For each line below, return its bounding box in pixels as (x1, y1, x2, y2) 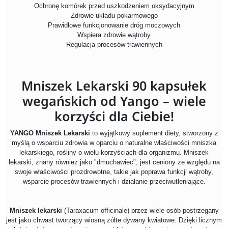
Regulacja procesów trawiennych (66, 41, 162, 49)
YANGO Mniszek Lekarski (10, 129, 90, 137)
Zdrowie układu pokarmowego (70, 12, 158, 20)
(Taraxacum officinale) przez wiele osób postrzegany (62, 207, 219, 215)
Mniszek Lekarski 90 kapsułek (21, 77, 207, 95)
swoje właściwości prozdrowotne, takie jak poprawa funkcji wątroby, (15, 168, 213, 176)
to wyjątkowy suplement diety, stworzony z (90, 129, 218, 137)
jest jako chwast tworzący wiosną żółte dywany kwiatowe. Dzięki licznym (6, 216, 222, 224)
